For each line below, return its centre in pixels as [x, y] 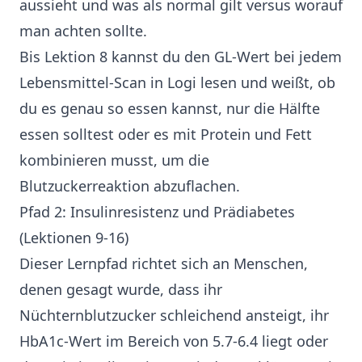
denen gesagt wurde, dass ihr [121, 290]
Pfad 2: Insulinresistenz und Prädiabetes [157, 212]
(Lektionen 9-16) [74, 238]
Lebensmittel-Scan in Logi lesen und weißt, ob [177, 83]
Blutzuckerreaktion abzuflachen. [130, 186]
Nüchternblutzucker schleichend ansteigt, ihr [174, 316]
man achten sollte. [83, 31]
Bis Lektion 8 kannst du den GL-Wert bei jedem [181, 57]
